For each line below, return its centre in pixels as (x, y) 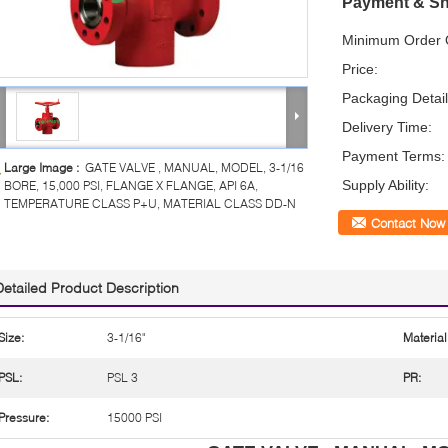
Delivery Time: (387, 126)
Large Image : (44, 167)
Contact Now (408, 222)
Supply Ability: (385, 184)
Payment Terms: (393, 155)
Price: (360, 68)
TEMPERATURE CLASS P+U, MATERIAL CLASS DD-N (150, 203)
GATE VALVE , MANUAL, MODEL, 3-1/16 (194, 167)
